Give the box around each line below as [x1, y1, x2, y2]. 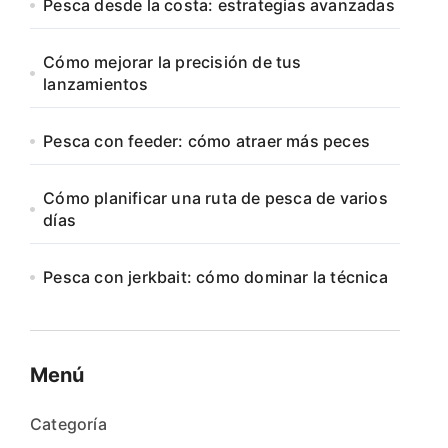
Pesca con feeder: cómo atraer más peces [43, 131, 371, 151]
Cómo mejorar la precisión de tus [43, 52, 302, 72]
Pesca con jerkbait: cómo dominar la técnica [43, 267, 388, 287]
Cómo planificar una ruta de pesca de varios [43, 188, 388, 208]
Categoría [30, 414, 107, 434]
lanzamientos [43, 74, 149, 94]
